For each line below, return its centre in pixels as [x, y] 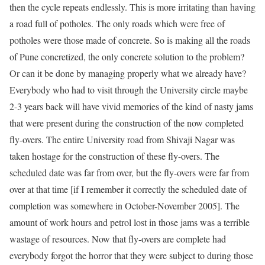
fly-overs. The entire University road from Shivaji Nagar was [122, 139]
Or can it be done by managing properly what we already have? [128, 73]
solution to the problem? [198, 56]
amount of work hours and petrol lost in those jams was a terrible [130, 222]
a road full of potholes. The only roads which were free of [117, 23]
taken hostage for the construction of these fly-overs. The [114, 156]
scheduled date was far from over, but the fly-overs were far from [129, 172]
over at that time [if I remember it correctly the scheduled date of [128, 189]
